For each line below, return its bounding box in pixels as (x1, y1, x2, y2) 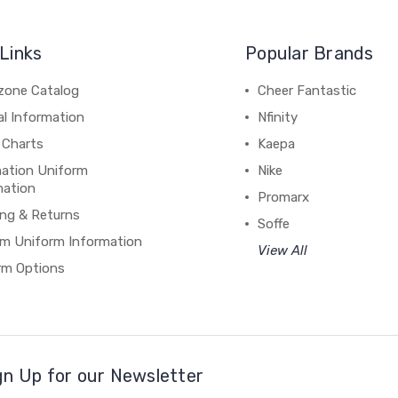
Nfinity (258, 108, 298, 125)
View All (258, 242, 308, 259)
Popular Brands (245, 42, 374, 64)
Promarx (258, 188, 310, 205)
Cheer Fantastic (258, 82, 357, 99)
